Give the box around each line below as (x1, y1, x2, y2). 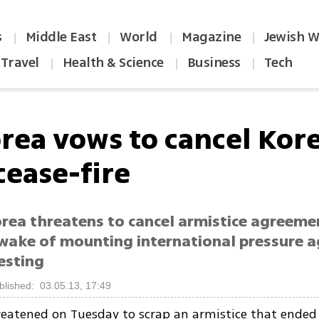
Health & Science (62, 53, 164, 73)
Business (187, 53, 241, 73)
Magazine (182, 27, 241, 47)
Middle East (25, 27, 97, 47)
